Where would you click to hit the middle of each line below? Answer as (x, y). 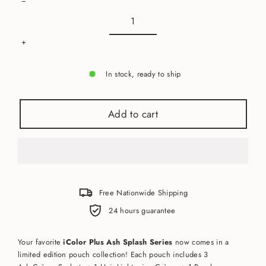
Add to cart (133, 114)
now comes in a (201, 242)
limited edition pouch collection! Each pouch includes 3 (113, 254)
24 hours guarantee (143, 210)
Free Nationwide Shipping (143, 192)
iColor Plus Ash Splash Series (118, 242)
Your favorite (41, 242)
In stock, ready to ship (143, 74)
